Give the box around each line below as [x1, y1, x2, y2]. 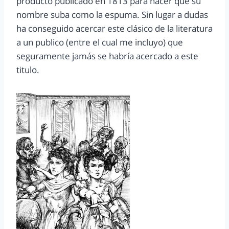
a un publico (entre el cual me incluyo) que [16, 36, 183, 49]
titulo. [16, 64, 39, 76]
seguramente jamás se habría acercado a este [16, 50, 198, 62]
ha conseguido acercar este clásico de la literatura [16, 22, 213, 35]
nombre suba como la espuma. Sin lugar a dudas [16, 9, 208, 21]
